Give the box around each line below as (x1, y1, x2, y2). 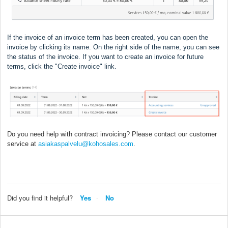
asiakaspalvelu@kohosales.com (38, 139, 133, 148)
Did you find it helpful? (7, 192, 73, 203)
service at (7, 139, 38, 148)
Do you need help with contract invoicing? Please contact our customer (7, 130, 217, 138)
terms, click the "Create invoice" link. (7, 63, 117, 71)
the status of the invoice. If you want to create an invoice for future (7, 53, 204, 61)
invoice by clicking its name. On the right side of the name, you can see (7, 43, 219, 51)
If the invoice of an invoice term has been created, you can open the (7, 34, 208, 42)
